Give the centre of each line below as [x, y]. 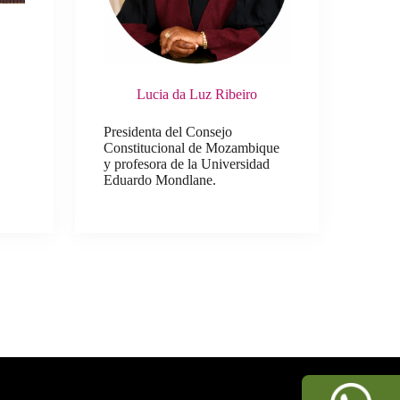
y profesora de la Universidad [187, 164]
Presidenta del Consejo [168, 132]
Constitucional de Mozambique [192, 148]
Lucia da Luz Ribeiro [197, 95]
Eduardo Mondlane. [160, 180]
